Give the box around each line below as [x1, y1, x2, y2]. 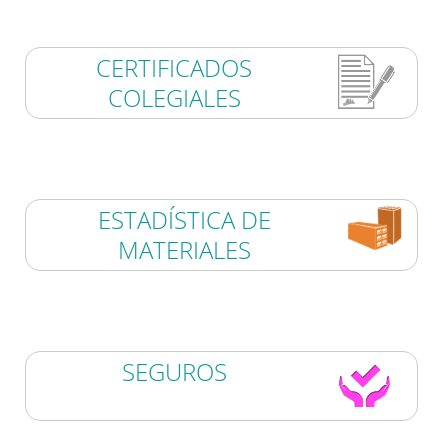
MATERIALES [117, 233, 251, 267]
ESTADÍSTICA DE [97, 203, 271, 237]
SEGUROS [121, 355, 227, 389]
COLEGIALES [107, 81, 241, 115]
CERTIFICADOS [96, 51, 252, 85]
